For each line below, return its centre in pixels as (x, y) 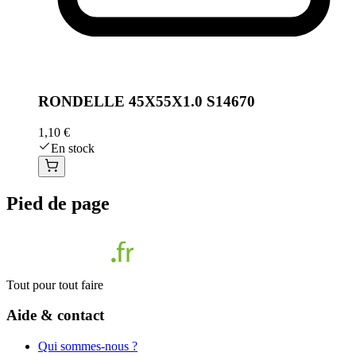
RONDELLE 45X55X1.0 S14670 (147, 102)
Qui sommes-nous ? (88, 346)
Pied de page (58, 203)
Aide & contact (55, 315)
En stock (73, 148)
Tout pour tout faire (55, 284)
